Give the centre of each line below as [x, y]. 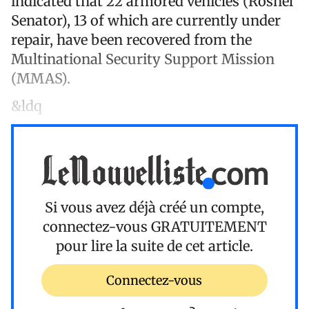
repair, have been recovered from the [131, 39]
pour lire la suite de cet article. [154, 246]
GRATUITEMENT [209, 227]
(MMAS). [41, 78]
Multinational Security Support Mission [143, 59]
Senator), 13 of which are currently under [146, 20]
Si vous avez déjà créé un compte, [154, 208]
